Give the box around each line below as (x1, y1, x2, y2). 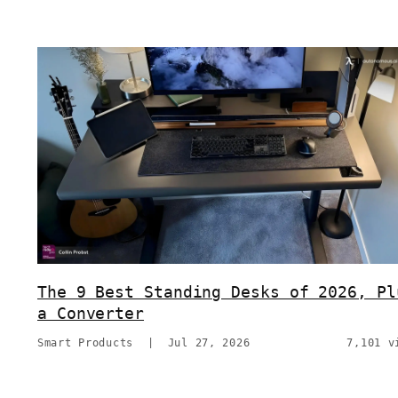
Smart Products (37, 336, 134, 349)
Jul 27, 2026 (167, 336, 251, 349)
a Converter (37, 303, 145, 322)
